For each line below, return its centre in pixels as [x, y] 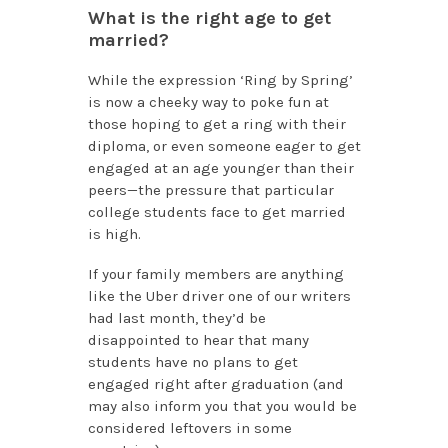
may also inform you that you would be [222, 406]
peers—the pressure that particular [210, 190]
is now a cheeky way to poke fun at [208, 102]
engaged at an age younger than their [220, 168]
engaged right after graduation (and [215, 384]
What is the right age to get [209, 18]
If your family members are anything [215, 274]
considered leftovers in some [189, 428]
